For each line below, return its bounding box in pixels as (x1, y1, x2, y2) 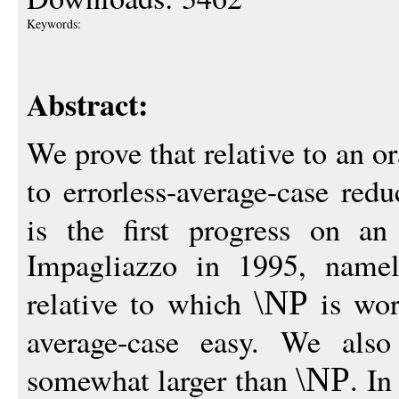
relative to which (27, 281, 254, 323)
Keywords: (27, 14, 85, 32)
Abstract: (27, 81, 148, 126)
